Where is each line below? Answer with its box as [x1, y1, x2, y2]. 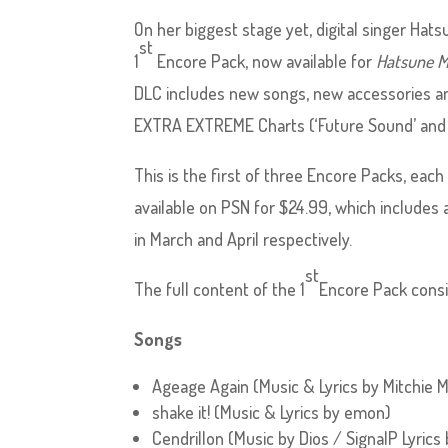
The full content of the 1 [134, 278, 306, 300]
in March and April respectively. [134, 228, 353, 250]
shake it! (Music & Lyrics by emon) [152, 401, 392, 423]
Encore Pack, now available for [153, 50, 377, 72]
